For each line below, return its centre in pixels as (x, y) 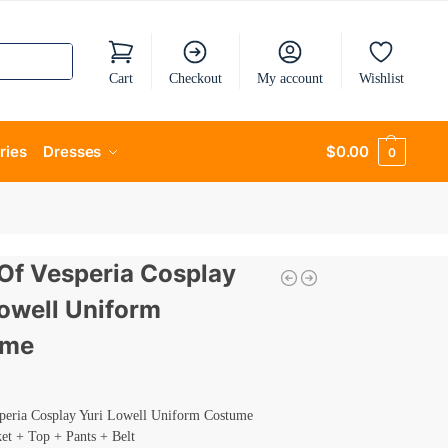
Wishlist (381, 78)
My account (290, 78)
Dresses (72, 151)
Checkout (195, 78)
